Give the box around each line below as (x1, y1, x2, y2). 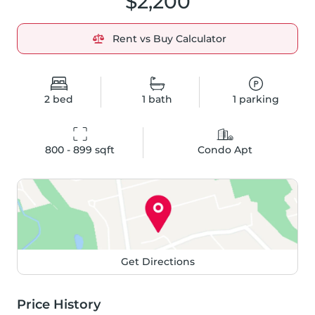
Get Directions (120, 255, 195, 269)
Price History (17, 297, 101, 313)
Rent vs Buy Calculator (112, 32, 226, 46)
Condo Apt (198, 143, 252, 157)
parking (236, 93, 279, 106)
